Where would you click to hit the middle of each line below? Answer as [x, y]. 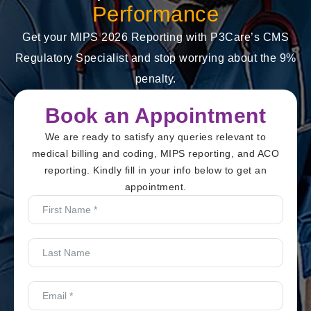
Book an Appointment [155, 115]
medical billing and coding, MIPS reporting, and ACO [155, 153]
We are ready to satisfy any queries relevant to [155, 136]
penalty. [155, 78]
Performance [155, 14]
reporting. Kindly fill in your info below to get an [155, 170]
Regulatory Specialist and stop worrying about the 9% [155, 58]
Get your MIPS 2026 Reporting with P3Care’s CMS [155, 37]
